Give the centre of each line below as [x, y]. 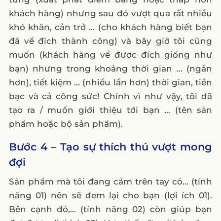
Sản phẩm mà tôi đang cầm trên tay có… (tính [110, 181]
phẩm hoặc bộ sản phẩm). [66, 124]
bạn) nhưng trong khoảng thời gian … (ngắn [110, 68]
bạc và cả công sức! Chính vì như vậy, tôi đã [110, 96]
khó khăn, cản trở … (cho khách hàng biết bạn [110, 27]
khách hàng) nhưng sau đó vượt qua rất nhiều [110, 13]
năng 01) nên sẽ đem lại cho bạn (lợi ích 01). [110, 195]
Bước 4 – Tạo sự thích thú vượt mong [110, 147]
